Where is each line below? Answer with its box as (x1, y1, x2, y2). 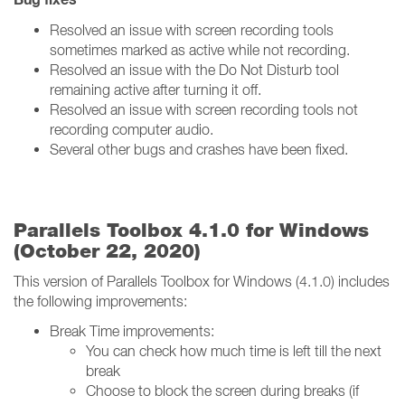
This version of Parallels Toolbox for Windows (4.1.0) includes (14, 273, 390, 289)
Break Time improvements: (50, 323, 214, 339)
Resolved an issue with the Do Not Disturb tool (50, 61, 339, 78)
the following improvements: (14, 293, 191, 309)
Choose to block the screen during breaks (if (86, 382, 359, 399)
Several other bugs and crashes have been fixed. (50, 141, 348, 157)
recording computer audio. (50, 121, 213, 137)
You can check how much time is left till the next (86, 343, 381, 359)
